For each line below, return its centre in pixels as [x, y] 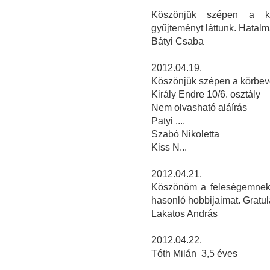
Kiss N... [169, 148]
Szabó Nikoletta [185, 134]
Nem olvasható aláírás [199, 108]
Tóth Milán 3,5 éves [194, 254]
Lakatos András [184, 214]
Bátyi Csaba [177, 42]
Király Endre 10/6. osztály [206, 95]
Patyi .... [168, 121]
